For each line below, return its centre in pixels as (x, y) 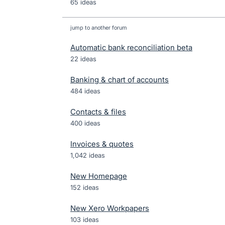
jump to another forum (99, 28)
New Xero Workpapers (110, 208)
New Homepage (99, 176)
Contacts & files (98, 112)
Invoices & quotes (102, 144)
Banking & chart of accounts (120, 80)
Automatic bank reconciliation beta (131, 47)
